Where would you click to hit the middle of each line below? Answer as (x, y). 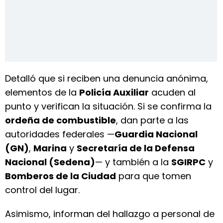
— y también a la (133, 162)
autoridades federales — (60, 134)
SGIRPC (188, 162)
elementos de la (42, 92)
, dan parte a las (152, 120)
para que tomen (154, 176)
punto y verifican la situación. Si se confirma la (108, 106)
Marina (50, 148)
